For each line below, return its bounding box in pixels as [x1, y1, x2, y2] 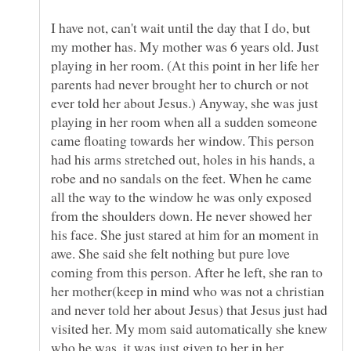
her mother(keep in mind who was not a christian [51, 281, 324, 301]
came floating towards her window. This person [51, 131, 314, 150]
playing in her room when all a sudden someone [51, 112, 317, 132]
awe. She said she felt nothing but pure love [51, 244, 290, 263]
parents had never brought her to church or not [51, 74, 309, 94]
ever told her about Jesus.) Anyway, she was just [51, 93, 318, 113]
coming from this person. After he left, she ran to [51, 262, 323, 282]
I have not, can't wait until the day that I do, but [51, 18, 310, 38]
